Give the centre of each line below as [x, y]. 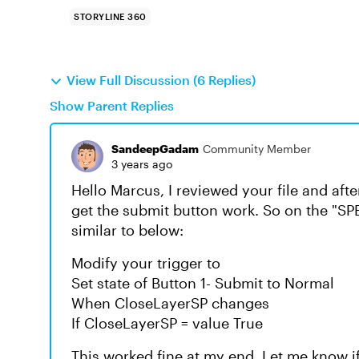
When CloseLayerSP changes [170, 303]
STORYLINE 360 [110, 16]
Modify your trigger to [146, 263]
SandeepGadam [155, 149]
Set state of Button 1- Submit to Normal [203, 283]
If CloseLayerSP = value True [167, 323]
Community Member [257, 149]
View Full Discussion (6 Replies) [161, 80]
